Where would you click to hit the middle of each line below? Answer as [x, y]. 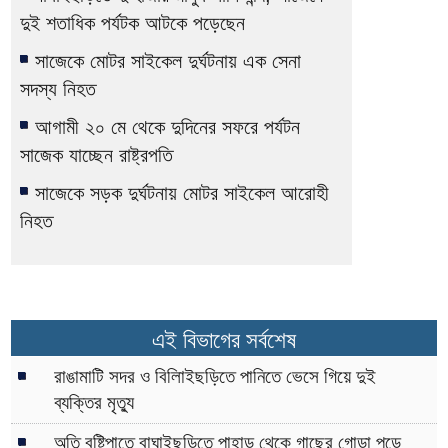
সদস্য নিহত [57, 89]
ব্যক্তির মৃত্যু [93, 403]
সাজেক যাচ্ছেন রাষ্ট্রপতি [96, 155]
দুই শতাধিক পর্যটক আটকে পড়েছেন [132, 23]
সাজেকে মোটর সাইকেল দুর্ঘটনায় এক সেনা [167, 61]
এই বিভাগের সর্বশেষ [224, 340]
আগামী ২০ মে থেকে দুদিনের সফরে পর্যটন [167, 127]
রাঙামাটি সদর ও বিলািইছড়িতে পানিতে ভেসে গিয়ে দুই [214, 377]
